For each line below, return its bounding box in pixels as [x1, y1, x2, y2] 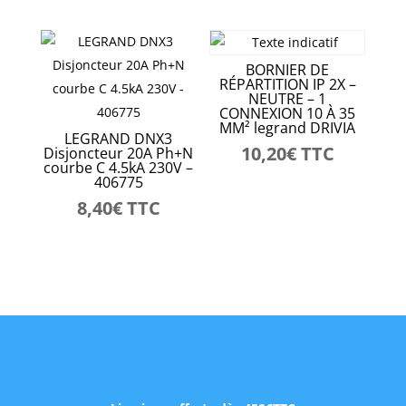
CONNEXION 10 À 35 [219, 103, 356, 124]
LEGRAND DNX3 [64, 129, 173, 150]
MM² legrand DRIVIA [219, 118, 356, 139]
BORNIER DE [246, 60, 330, 81]
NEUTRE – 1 [248, 89, 327, 110]
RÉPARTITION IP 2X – [218, 74, 356, 95]
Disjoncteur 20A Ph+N [43, 143, 194, 164]
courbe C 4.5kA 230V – [43, 158, 194, 179]
